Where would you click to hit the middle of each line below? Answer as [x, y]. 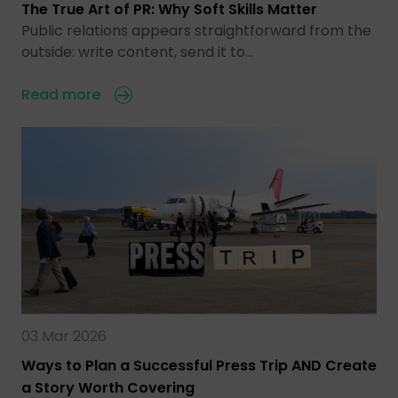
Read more [61, 95]
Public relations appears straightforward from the [196, 31]
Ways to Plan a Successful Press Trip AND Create [199, 366]
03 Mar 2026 [64, 337]
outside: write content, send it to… [137, 52]
